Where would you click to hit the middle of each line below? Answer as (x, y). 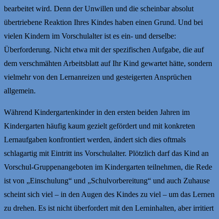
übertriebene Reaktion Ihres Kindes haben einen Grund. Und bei (103, 22)
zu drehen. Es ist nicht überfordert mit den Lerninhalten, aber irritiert (109, 208)
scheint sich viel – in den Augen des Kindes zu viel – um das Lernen (109, 194)
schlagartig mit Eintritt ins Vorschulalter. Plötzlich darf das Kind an (106, 153)
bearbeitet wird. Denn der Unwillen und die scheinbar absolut (99, 8)
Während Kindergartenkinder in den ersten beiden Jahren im (97, 112)
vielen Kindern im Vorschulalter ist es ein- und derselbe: (90, 36)
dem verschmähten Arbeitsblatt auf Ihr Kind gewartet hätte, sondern (108, 63)
